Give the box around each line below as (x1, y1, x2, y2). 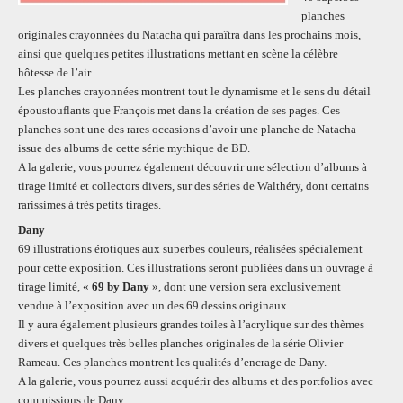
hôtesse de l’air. (18, 65, 93, 79)
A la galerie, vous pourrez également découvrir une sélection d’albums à (18, 159, 367, 174)
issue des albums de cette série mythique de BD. (18, 140, 250, 155)
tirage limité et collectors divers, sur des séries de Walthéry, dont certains (18, 178, 369, 193)
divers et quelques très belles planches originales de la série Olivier (18, 336, 343, 350)
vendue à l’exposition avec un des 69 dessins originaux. (18, 298, 290, 312)
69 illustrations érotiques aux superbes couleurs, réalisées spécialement (18, 241, 363, 255)
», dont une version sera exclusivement (152, 279, 341, 293)
